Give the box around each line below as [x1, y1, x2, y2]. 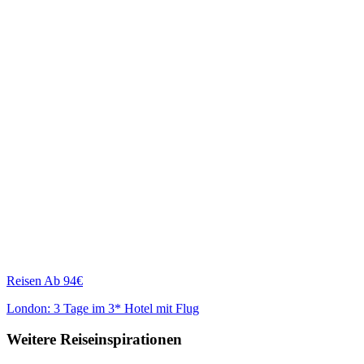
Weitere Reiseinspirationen [6, 331, 182, 349]
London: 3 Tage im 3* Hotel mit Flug [6, 301, 199, 315]
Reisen [6, 273, 41, 288]
